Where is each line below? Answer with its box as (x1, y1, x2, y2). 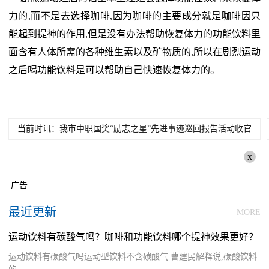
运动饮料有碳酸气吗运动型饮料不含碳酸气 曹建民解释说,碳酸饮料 (8, 252, 257, 262)
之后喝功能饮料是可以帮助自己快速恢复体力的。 (8, 65, 220, 76)
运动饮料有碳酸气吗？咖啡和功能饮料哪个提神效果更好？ (8, 232, 258, 243)
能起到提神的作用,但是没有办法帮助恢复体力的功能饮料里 (8, 29, 261, 40)
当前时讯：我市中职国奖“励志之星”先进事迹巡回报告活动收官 (17, 124, 252, 134)
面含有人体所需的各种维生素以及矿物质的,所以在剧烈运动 (8, 47, 261, 58)
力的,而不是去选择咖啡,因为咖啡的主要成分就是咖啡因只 (8, 11, 261, 22)
